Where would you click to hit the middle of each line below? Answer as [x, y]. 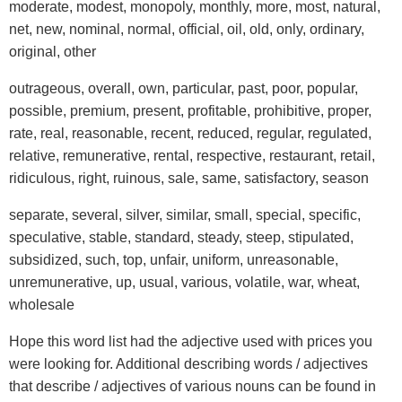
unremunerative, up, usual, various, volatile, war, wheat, [184, 282]
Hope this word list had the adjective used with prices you [191, 341]
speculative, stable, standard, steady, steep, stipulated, [181, 237]
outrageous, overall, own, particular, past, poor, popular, [184, 88]
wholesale [42, 305]
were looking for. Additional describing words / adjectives [188, 364]
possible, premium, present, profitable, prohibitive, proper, [190, 111]
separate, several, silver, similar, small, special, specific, [185, 215]
